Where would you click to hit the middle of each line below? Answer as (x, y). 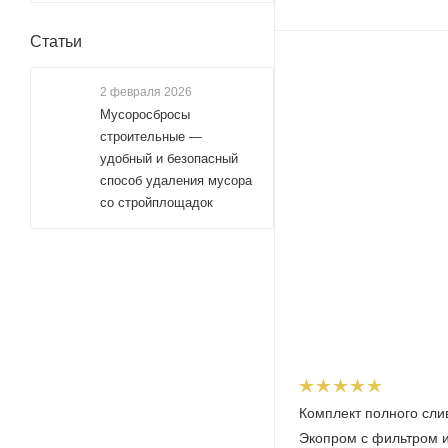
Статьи (56, 41)
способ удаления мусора (176, 180)
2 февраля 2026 (146, 92)
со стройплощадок (156, 202)
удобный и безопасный (169, 158)
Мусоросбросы (145, 114)
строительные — (151, 136)
